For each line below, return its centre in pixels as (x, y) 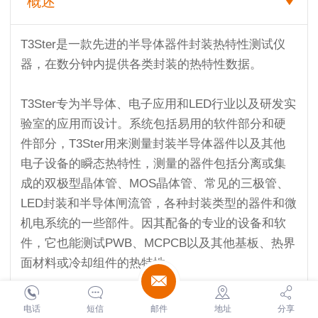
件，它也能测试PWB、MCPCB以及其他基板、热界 (158, 243)
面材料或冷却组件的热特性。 (99, 263)
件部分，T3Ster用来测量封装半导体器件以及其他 (153, 144)
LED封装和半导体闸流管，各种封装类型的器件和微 (159, 204)
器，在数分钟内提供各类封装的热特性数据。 (142, 65)
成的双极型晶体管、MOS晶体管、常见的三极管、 (155, 184)
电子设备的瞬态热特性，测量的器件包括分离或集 (154, 164)
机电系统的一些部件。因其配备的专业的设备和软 (154, 224)
